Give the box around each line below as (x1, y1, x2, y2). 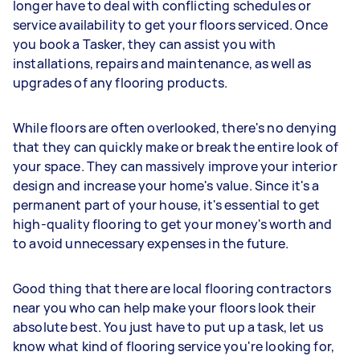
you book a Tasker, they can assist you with (13, 35, 276, 53)
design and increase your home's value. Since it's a (13, 176, 320, 194)
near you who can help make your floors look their (13, 298, 317, 317)
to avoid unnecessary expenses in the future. (13, 234, 289, 252)
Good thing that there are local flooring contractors (13, 279, 331, 297)
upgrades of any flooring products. (13, 73, 228, 92)
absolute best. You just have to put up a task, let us (13, 317, 323, 336)
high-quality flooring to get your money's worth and (13, 215, 333, 233)
